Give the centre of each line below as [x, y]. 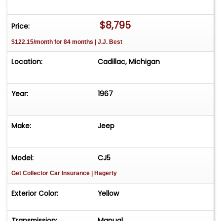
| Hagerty [104, 173]
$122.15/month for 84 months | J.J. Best [67, 42]
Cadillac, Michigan [129, 62]
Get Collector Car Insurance [51, 173]
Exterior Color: [35, 194]
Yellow [109, 194]
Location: [27, 62]
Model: [22, 158]
